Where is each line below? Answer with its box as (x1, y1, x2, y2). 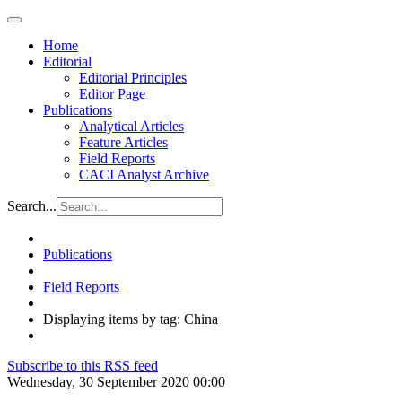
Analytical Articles (79, 118, 184, 134)
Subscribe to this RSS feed (7, 358, 158, 373)
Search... (7, 198, 57, 214)
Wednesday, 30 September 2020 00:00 (7, 374, 225, 389)
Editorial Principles (79, 70, 187, 85)
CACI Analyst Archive (79, 167, 209, 182)
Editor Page (79, 86, 145, 101)
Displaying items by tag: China (43, 311, 218, 327)
